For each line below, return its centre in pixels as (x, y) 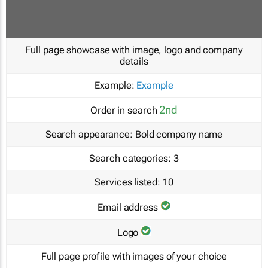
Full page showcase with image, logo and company (134, 50)
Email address (128, 207)
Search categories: (130, 158)
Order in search (124, 110)
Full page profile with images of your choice (134, 256)
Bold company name (178, 134)
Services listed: (127, 182)
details (134, 61)
